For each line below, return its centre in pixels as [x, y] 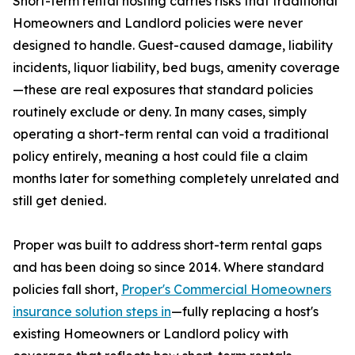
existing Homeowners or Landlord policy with [151, 334]
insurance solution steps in [92, 312]
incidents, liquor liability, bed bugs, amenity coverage [176, 68]
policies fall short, [67, 290]
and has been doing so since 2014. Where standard [168, 267]
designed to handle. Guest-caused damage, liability [173, 46]
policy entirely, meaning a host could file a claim [160, 157]
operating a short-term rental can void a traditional [171, 134]
